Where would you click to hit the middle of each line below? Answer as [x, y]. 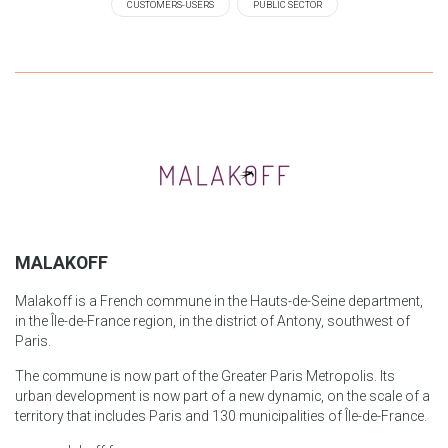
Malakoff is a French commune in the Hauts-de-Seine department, [219, 300]
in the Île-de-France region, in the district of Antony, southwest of [212, 320]
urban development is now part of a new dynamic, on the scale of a [222, 395]
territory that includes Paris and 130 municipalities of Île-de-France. [221, 415]
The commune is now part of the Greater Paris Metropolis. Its [205, 375]
